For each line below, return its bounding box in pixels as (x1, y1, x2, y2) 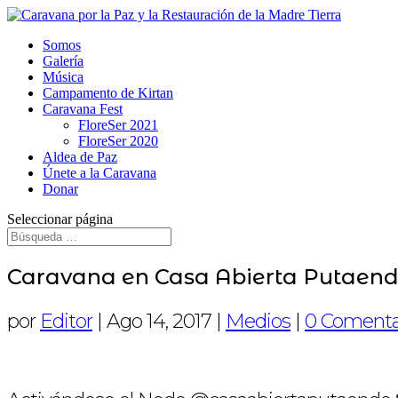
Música (43, 69, 84, 84)
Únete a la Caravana (43, 165, 156, 180)
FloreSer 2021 (78, 117, 158, 132)
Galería (43, 53, 84, 68)
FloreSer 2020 (78, 133, 158, 148)
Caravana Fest (43, 101, 123, 116)
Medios (226, 308, 291, 333)
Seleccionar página (7, 211, 113, 227)
